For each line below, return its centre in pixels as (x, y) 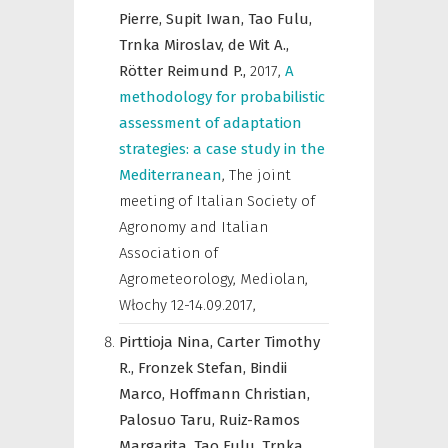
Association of (168, 253)
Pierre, (142, 19)
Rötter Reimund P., (184, 71)
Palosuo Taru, (169, 420)
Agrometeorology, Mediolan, (213, 279)
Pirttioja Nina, (168, 342)
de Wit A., (258, 45)
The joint (260, 175)
